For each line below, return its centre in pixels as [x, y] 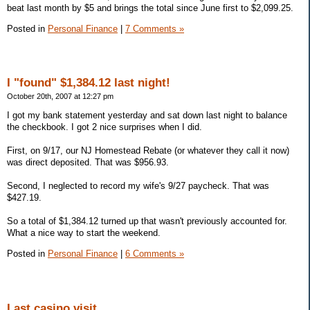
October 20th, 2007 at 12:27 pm [60, 97]
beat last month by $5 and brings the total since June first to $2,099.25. [150, 8]
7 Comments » [155, 28]
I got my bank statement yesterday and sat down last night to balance [147, 116]
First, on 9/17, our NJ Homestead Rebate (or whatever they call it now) [148, 151]
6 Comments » [155, 253]
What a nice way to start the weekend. [84, 233]
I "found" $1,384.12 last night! [89, 83]
